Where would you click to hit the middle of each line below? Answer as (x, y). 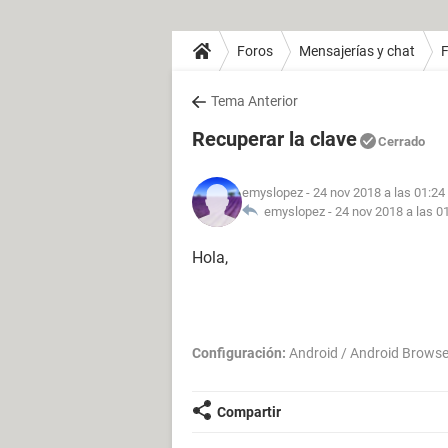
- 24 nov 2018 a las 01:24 (374, 192)
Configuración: (239, 353)
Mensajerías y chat (357, 50)
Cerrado (401, 141)
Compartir (249, 412)
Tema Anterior (254, 101)
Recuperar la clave (274, 139)
